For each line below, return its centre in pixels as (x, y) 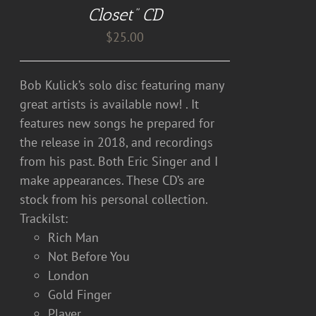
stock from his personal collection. (114, 199)
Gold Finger (80, 294)
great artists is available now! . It (110, 104)
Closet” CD (125, 14)
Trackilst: (44, 218)
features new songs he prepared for (117, 123)
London (69, 275)
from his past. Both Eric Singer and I (119, 161)
